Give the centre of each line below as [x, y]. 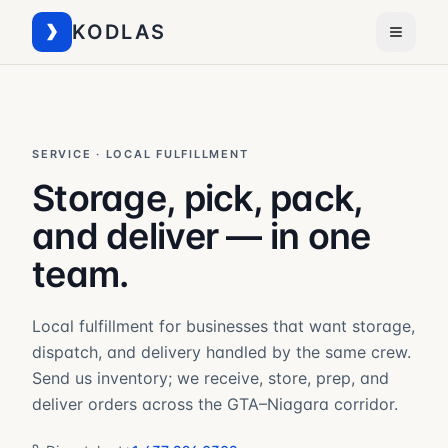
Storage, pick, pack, [197, 198]
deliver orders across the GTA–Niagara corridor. [215, 404]
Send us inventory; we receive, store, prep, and [210, 378]
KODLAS [119, 32]
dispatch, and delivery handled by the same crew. [221, 352]
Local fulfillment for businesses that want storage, [223, 326]
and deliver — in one [201, 236]
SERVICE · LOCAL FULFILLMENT [140, 154]
